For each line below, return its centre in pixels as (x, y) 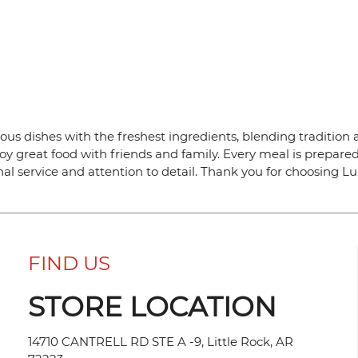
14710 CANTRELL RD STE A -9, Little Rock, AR (161, 341)
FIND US (70, 263)
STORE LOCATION (153, 306)
